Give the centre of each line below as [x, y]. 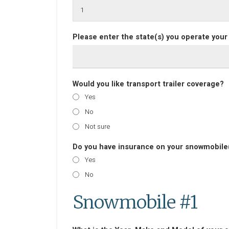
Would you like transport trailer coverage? [148, 84]
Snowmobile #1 [135, 202]
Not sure [97, 127]
